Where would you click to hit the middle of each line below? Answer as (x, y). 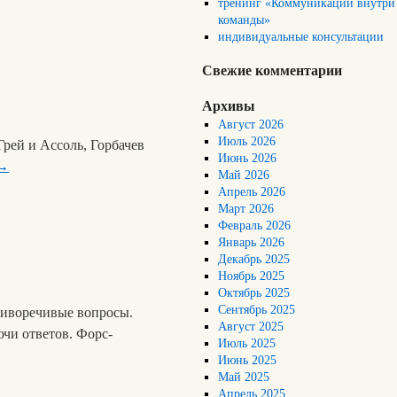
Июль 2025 (247, 343)
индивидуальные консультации (301, 37)
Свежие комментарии (272, 70)
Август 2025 (251, 327)
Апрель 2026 (252, 192)
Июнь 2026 (248, 158)
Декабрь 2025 (254, 259)
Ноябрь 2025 (252, 276)
